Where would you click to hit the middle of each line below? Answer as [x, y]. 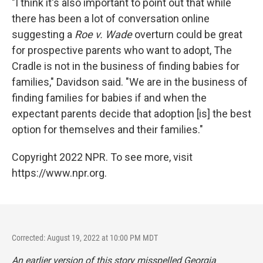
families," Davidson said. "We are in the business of [130, 82]
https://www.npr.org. [59, 173]
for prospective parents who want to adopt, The [122, 50]
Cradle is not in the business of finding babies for [126, 66]
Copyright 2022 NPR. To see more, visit [102, 157]
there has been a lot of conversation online [111, 19]
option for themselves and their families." [107, 130]
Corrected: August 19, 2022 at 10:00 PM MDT [85, 238]
